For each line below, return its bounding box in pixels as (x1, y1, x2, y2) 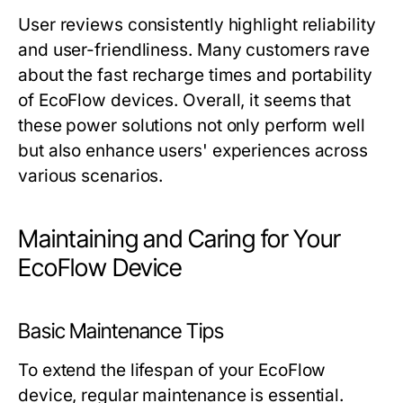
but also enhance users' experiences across (18, 140, 369, 162)
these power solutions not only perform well (18, 115, 365, 137)
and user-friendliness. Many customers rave (18, 40, 371, 61)
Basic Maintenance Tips (18, 318, 224, 345)
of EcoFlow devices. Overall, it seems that (18, 90, 352, 112)
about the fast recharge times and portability (18, 65, 372, 86)
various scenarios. (18, 166, 164, 187)
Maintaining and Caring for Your (18, 224, 341, 255)
